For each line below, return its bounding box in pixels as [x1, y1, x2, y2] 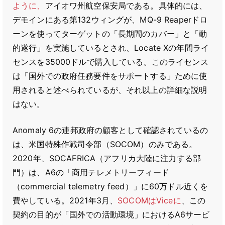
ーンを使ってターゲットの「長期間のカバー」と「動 [13, 29, 207, 39]
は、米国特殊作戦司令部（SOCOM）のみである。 [13, 139, 197, 149]
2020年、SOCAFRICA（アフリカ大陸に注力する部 [13, 153, 201, 163]
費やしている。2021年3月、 [13, 195, 118, 205]
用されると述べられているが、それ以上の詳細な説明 [13, 85, 207, 95]
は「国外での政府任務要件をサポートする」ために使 [13, 71, 207, 81]
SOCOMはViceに [118, 195, 181, 205]
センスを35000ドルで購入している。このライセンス [13, 57, 208, 67]
